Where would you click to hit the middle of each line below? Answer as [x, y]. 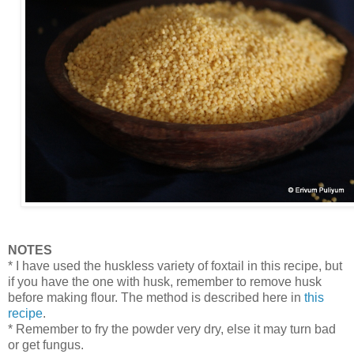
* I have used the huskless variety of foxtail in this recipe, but [175, 265]
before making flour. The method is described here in [154, 297]
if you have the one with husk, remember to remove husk [165, 281]
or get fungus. [47, 345]
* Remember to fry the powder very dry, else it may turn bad [172, 329]
